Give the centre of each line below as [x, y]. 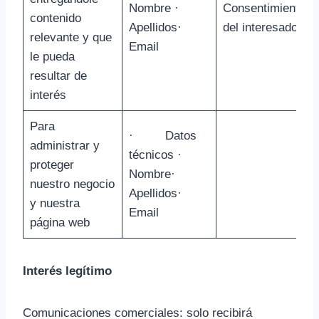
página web [59, 223]
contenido [55, 18]
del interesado [263, 27]
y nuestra [54, 203]
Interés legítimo [67, 271]
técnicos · [169, 155]
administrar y [64, 146]
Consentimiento [264, 8]
